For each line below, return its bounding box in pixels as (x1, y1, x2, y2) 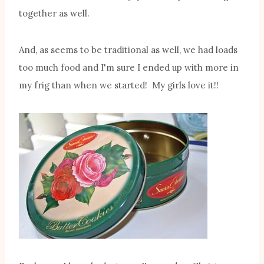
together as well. (19, 8, 90, 19)
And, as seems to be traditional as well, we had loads (19, 44, 237, 56)
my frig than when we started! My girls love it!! (19, 80, 219, 91)
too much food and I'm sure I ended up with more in (19, 62, 239, 74)
